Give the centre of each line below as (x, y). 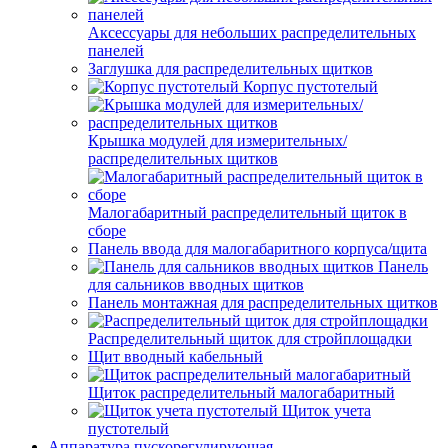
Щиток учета (326, 410)
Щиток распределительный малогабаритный (241, 392)
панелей (116, 50)
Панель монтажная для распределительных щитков (263, 302)
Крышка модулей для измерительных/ (217, 140)
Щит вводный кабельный (175, 356)
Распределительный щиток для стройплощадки (250, 338)
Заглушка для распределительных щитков (230, 68)
